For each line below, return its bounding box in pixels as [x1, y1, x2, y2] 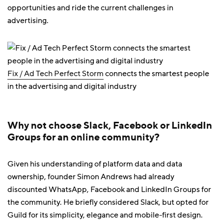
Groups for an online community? [7, 131, 160, 143]
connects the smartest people [104, 68, 209, 79]
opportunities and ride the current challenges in [7, 2, 173, 13]
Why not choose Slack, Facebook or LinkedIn [7, 119, 212, 131]
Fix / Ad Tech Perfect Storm [7, 68, 104, 79]
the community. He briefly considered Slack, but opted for [7, 197, 209, 208]
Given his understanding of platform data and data [7, 159, 182, 169]
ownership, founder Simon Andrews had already [7, 171, 174, 182]
